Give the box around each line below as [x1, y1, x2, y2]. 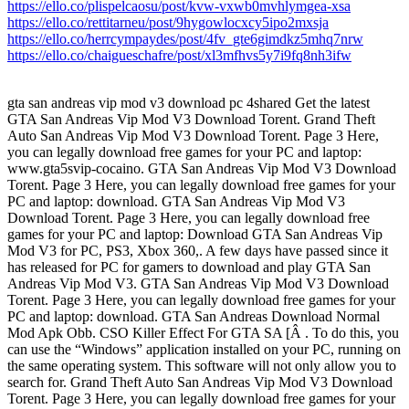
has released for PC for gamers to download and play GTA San [7, 259, 371, 276]
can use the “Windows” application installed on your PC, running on [7, 341, 401, 358]
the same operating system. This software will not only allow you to [7, 358, 396, 374]
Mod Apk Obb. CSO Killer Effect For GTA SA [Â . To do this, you [7, 325, 399, 341]
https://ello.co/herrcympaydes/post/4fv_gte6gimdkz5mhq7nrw [7, 31, 363, 47]
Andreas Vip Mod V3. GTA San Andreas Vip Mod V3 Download [7, 276, 389, 292]
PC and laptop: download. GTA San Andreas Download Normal [7, 309, 380, 325]
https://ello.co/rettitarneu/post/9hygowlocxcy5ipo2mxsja [7, 15, 329, 31]
